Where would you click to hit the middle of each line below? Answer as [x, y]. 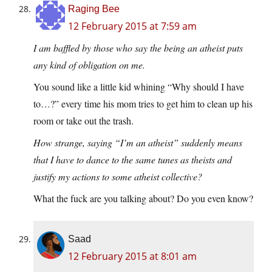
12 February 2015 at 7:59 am [132, 26]
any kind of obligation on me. [89, 65]
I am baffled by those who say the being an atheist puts [138, 48]
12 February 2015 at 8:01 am [132, 257]
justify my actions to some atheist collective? [118, 177]
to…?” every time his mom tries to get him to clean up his [143, 104]
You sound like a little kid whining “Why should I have [139, 87]
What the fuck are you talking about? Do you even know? [143, 199]
